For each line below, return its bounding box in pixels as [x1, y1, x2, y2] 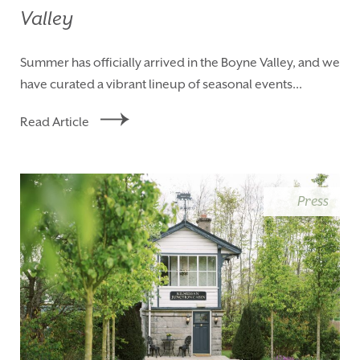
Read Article [20, 114, 89, 130]
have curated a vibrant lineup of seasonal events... [20, 76, 302, 92]
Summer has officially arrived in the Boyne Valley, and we [20, 55, 340, 71]
